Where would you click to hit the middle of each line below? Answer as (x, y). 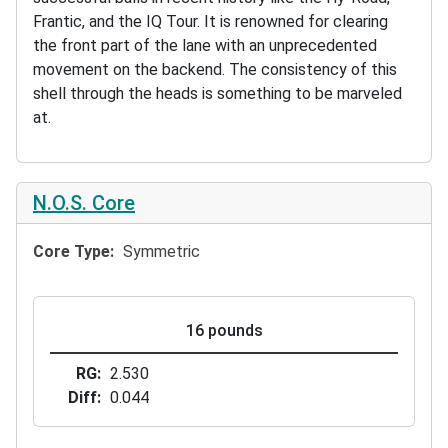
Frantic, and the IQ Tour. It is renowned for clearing (210, 21)
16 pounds (224, 330)
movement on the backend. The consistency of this (215, 69)
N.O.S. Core (84, 203)
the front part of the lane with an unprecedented (205, 45)
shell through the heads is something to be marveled (217, 93)
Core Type (71, 251)
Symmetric (161, 251)
